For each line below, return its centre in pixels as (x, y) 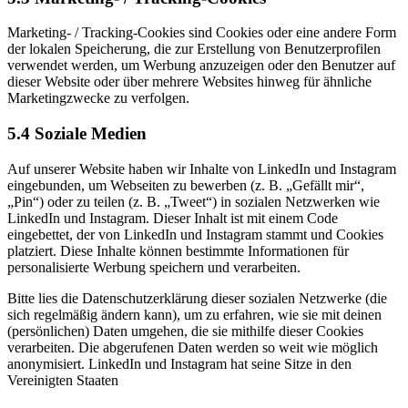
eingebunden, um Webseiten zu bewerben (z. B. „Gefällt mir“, (186, 185)
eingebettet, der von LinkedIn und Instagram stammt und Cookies (195, 234)
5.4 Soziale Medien (77, 134)
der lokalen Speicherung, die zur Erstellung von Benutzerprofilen (194, 49)
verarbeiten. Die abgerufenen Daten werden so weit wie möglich (193, 347)
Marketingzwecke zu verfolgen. (98, 98)
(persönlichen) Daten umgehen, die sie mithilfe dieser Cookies (185, 331)
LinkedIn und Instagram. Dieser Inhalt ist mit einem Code (173, 218)
